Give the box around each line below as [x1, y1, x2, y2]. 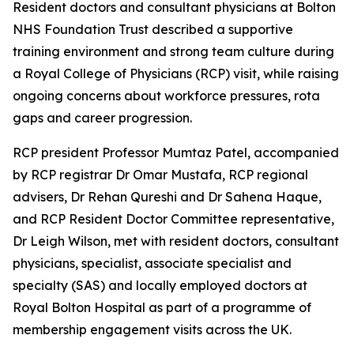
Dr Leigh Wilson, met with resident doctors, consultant [13, 233, 339, 249]
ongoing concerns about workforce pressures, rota [13, 88, 320, 104]
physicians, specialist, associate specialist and [13, 255, 292, 271]
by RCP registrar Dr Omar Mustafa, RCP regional [13, 167, 308, 183]
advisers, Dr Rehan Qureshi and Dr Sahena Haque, [13, 189, 322, 205]
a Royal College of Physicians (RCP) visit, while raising [13, 66, 339, 81]
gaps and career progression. [13, 110, 192, 126]
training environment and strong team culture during [13, 43, 334, 59]
